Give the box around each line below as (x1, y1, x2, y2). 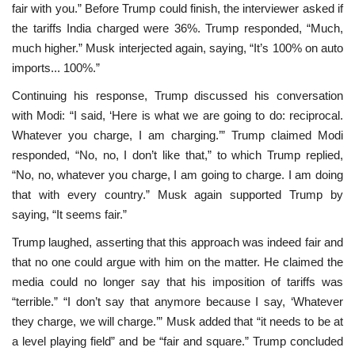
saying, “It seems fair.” (12, 207, 127, 221)
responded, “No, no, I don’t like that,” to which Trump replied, (12, 147, 343, 162)
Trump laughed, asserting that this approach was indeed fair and (12, 235, 343, 249)
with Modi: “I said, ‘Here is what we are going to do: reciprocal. (12, 108, 343, 122)
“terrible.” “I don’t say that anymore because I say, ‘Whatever (12, 294, 343, 308)
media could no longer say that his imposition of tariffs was (12, 274, 343, 288)
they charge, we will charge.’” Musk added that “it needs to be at (12, 314, 343, 328)
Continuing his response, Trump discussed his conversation (12, 88, 343, 102)
